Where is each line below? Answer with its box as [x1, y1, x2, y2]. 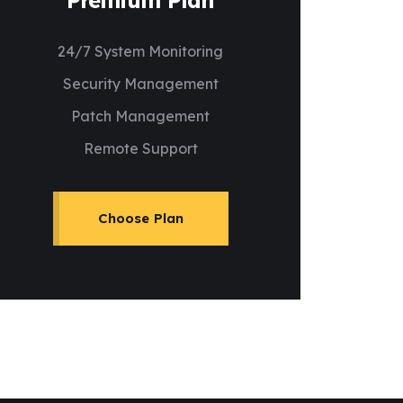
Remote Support [83, 139, 198, 157]
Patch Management [71, 107, 210, 125]
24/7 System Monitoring [58, 42, 223, 60]
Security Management [62, 75, 219, 93]
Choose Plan [97, 210, 184, 227]
